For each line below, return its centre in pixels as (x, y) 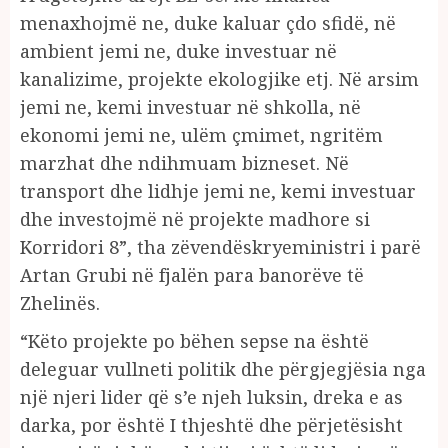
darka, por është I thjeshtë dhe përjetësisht (211, 424)
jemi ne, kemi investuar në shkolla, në (190, 106)
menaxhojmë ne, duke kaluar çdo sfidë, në (208, 22)
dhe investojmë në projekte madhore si (195, 218)
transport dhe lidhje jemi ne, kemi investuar (218, 190)
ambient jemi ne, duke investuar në (178, 50)
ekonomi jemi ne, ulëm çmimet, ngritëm (201, 134)
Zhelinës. (60, 302)
